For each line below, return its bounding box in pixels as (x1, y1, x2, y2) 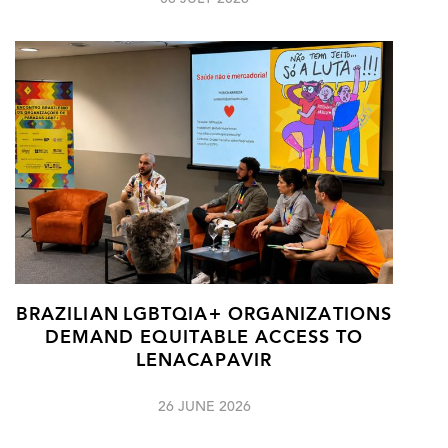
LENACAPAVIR (135, 353, 273, 371)
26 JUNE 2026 (157, 401, 251, 416)
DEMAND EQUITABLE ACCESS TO (44, 330, 364, 348)
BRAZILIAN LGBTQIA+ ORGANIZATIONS (15, 307, 393, 325)
